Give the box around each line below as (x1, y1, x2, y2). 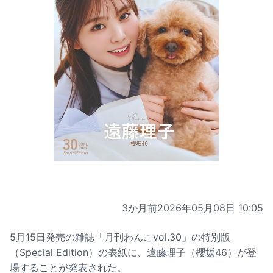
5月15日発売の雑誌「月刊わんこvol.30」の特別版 (10, 230, 230, 243)
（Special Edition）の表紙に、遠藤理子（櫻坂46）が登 (10, 246, 257, 258)
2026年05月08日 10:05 (157, 201, 263, 214)
